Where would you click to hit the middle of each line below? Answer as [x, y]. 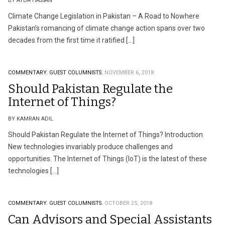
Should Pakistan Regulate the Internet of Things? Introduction [105, 135]
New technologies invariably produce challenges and [90, 147]
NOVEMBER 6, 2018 [129, 73]
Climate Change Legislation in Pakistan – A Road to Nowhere [104, 16]
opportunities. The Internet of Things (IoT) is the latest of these [107, 159]
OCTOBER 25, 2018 [128, 203]
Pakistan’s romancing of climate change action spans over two [106, 28]
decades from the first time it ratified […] [71, 40]
